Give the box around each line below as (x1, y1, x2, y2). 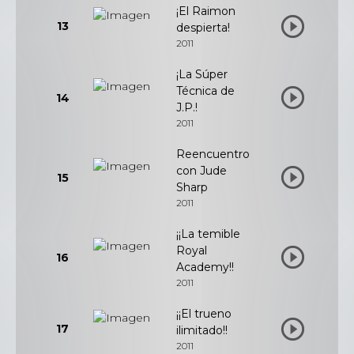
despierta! (176, 21, 230, 35)
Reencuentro (176, 147, 250, 161)
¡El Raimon (176, 4, 235, 18)
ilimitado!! (176, 323, 228, 337)
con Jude (176, 164, 227, 178)
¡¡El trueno (176, 307, 232, 321)
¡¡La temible (176, 227, 240, 241)
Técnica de (176, 84, 235, 98)
